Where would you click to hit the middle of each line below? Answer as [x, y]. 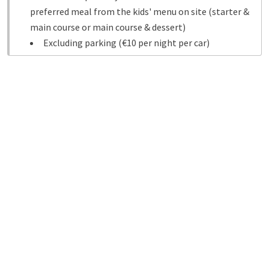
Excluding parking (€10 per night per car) [126, 43]
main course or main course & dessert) [108, 27]
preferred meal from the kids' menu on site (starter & [140, 11]
